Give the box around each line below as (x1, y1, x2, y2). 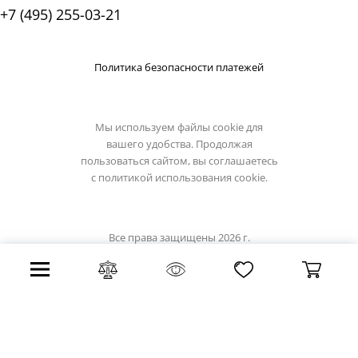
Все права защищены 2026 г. (108, 230, 250, 245)
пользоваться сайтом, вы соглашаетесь (80, 153, 278, 169)
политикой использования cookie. (97, 170, 268, 185)
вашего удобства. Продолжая (105, 137, 253, 152)
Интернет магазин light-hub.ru (104, 247, 254, 262)
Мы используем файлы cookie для (95, 120, 263, 135)
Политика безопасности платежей (94, 60, 264, 75)
